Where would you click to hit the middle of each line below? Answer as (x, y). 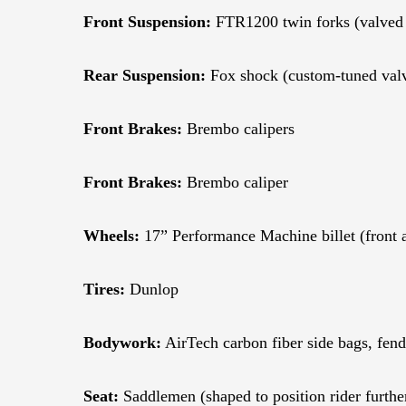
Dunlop (152, 289)
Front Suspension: (147, 21)
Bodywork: (122, 342)
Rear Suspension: (145, 75)
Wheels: (111, 235)
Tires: (104, 289)
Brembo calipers (238, 128)
